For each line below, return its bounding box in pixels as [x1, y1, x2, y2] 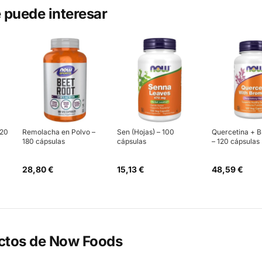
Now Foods [49, 232, 123, 250]
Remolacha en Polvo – [22, 127, 95, 136]
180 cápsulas [22, 137, 65, 146]
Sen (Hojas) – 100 [117, 127, 174, 136]
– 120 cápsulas [212, 137, 260, 146]
